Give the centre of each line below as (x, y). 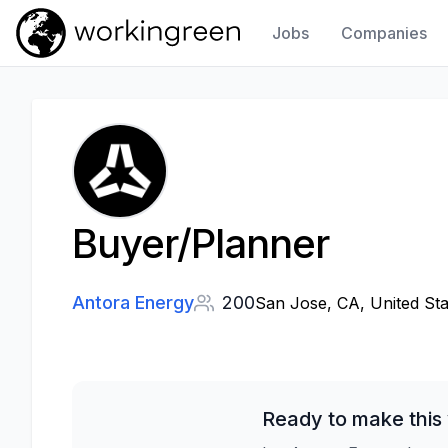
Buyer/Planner (200, 243)
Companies (384, 33)
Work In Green (64, 66)
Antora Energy (133, 302)
